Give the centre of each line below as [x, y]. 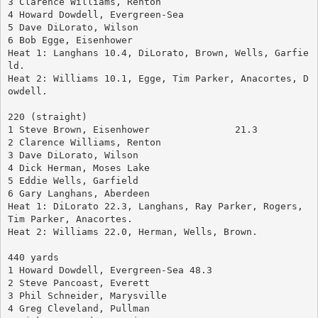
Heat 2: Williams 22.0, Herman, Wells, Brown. [132, 231]
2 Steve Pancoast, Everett [78, 283]
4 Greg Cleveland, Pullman [78, 308]
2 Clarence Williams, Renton [84, 142]
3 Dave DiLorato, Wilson [73, 155]
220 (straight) [47, 116]
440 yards [33, 257]
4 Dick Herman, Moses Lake [78, 168]
